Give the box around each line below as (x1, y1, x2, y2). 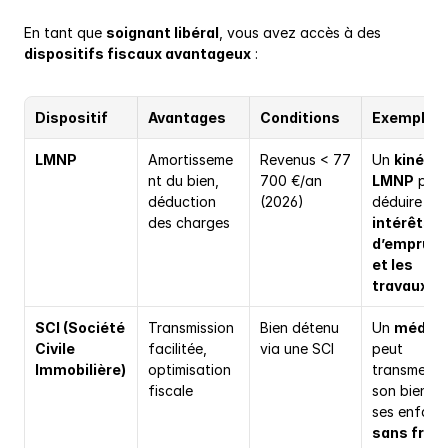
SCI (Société (35, 319, 125, 337)
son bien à (372, 382, 441, 400)
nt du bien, (148, 172, 219, 190)
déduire (372, 193, 426, 211)
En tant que (24, 24, 106, 42)
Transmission (148, 319, 234, 337)
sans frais (372, 424, 446, 442)
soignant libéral (106, 24, 219, 42)
